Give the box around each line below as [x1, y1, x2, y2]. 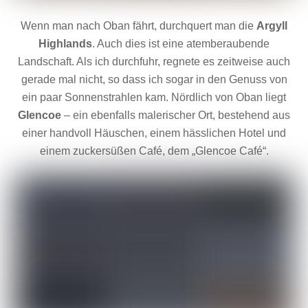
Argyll [256, 19, 287, 32]
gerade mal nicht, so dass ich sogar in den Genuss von [21, 73, 287, 85]
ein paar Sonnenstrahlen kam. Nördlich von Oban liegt [22, 91, 286, 103]
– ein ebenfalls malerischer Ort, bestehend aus [64, 109, 290, 121]
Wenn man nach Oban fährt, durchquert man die [21, 19, 256, 32]
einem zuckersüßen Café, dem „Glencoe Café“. [39, 144, 269, 157]
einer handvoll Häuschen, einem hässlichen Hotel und [22, 126, 286, 139]
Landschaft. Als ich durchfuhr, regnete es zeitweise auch [18, 55, 290, 67]
